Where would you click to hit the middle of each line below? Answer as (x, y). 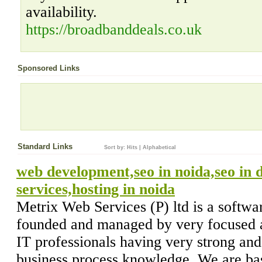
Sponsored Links (49, 68)
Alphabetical (159, 147)
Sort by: (116, 147)
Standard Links (46, 146)
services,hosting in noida (96, 189)
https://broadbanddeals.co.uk (114, 30)
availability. (61, 12)
